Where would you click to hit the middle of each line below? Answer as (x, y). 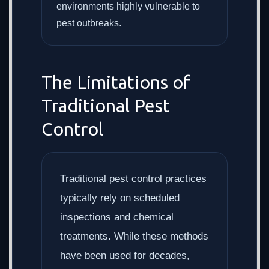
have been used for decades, (125, 255)
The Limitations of (116, 82)
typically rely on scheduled (120, 198)
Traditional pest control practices (133, 179)
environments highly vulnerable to (128, 6)
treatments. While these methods (134, 236)
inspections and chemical (117, 217)
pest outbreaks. (89, 23)
